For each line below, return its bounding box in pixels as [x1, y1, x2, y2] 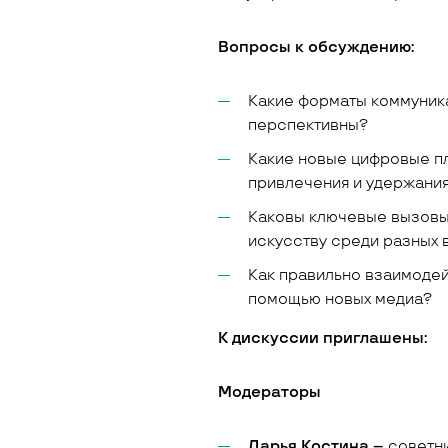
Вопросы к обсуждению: [218, 38, 419, 57]
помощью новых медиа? [248, 290, 433, 309]
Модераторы [218, 383, 322, 402]
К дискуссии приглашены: [218, 329, 432, 348]
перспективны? [248, 116, 373, 135]
